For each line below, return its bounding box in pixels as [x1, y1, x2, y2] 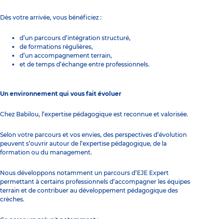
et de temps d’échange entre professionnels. [20, 60, 150, 68]
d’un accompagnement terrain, [20, 51, 112, 59]
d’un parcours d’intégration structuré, [20, 34, 131, 42]
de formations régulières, [20, 43, 93, 50]
